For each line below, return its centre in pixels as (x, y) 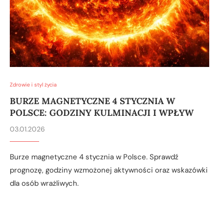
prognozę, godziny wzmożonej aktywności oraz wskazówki (109, 170)
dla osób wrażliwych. (44, 183)
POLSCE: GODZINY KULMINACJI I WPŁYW (102, 112)
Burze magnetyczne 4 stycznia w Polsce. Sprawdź (94, 157)
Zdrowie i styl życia (33, 84)
